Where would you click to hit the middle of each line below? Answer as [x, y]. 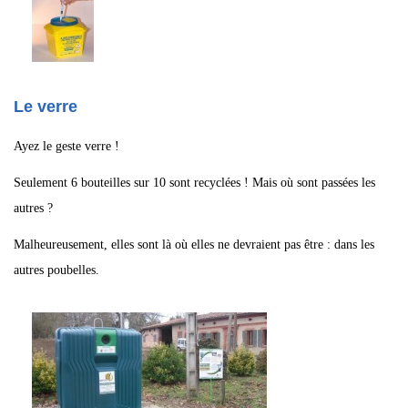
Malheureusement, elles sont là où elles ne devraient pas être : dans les [194, 245]
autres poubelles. [56, 270]
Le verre [46, 107]
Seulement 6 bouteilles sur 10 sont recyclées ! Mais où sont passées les [194, 183]
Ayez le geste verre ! [66, 146]
